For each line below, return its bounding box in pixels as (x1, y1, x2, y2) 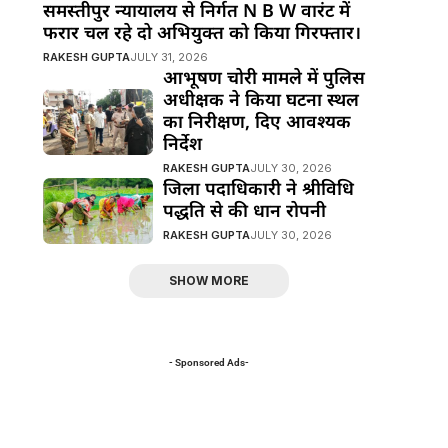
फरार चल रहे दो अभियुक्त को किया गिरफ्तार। (42, 20, 361, 44)
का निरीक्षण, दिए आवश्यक (162, 109, 351, 133)
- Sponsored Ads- (169, 357, 250, 368)
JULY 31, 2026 (129, 50, 208, 64)
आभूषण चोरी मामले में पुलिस (162, 65, 365, 89)
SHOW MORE (169, 273, 250, 288)
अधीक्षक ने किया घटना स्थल (162, 87, 359, 111)
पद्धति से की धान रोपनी (162, 198, 326, 222)
